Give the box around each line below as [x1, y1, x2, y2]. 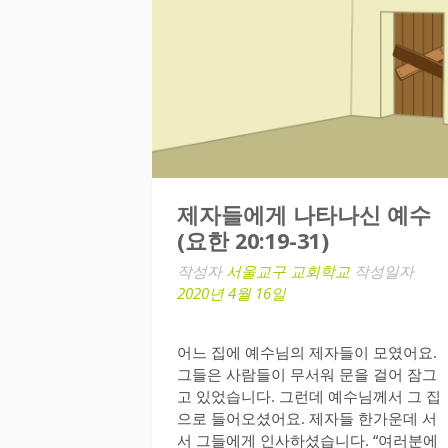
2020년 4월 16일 [177, 282, 286, 303]
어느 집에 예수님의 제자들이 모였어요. [177, 342, 437, 363]
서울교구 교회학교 [226, 260, 350, 281]
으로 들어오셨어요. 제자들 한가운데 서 [177, 408, 437, 429]
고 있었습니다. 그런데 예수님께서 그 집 [177, 386, 441, 407]
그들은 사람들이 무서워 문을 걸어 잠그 [177, 364, 437, 385]
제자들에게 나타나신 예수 [177, 202, 431, 228]
